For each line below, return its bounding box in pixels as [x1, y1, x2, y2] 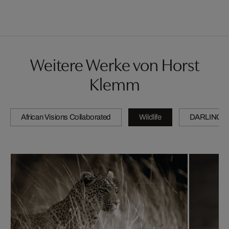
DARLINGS [189, 112, 227, 121]
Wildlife [139, 112, 162, 121]
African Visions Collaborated [21, 112, 111, 121]
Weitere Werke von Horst [30, 51, 199, 76]
